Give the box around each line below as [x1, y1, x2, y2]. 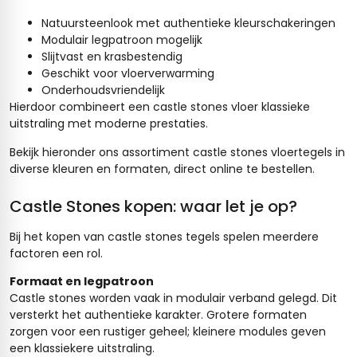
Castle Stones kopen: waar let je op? [10, 194, 297, 218]
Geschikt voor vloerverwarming [41, 65, 214, 82]
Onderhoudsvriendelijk [41, 82, 165, 99]
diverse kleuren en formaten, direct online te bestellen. [10, 160, 315, 177]
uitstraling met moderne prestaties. [10, 116, 208, 132]
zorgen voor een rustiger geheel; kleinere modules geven [10, 323, 326, 339]
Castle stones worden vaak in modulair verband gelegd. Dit [10, 289, 337, 306]
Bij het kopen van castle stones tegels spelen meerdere [10, 228, 319, 245]
